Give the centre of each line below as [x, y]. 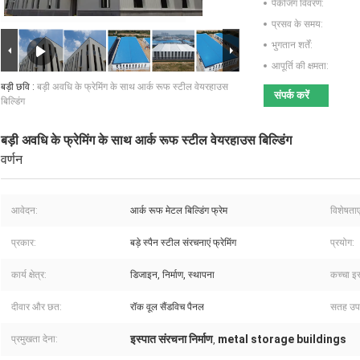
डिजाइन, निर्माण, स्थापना [172, 275]
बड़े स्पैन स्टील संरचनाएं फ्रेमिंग [183, 243]
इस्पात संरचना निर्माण [172, 340]
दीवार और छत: [37, 307]
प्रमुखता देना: [35, 340]
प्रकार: [24, 243]
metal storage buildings [282, 340]
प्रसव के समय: [297, 25]
